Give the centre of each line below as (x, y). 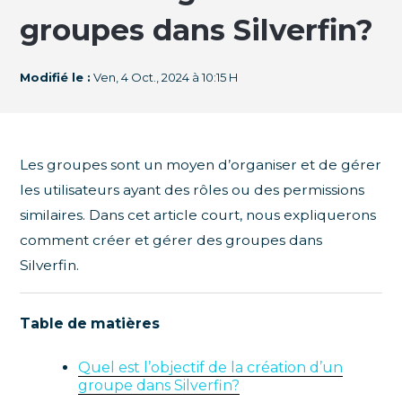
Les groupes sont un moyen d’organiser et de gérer (201, 164)
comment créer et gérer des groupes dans (171, 240)
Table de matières (90, 324)
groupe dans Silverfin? (159, 386)
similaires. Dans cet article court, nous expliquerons (198, 214)
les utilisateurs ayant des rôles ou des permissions (192, 189)
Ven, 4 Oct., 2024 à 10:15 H (165, 77)
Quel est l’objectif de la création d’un (211, 368)
